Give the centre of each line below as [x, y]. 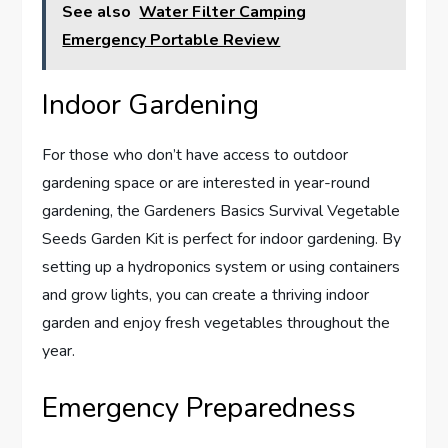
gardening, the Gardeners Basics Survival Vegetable [221, 211]
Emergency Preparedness [199, 408]
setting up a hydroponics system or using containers [221, 267]
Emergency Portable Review [171, 40]
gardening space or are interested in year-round [206, 183]
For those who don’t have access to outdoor [195, 155]
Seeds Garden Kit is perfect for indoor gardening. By [222, 239]
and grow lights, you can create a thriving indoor [206, 295]
